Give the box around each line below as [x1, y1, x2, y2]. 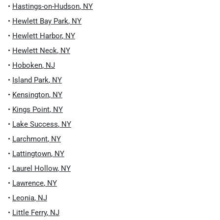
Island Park [12, 76, 49, 84]
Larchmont [12, 135, 48, 143]
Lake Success [12, 120, 58, 129]
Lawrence [12, 179, 44, 188]
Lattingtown [12, 149, 51, 158]
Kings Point [12, 105, 50, 114]
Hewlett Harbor [12, 31, 62, 40]
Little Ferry [12, 208, 47, 217]
